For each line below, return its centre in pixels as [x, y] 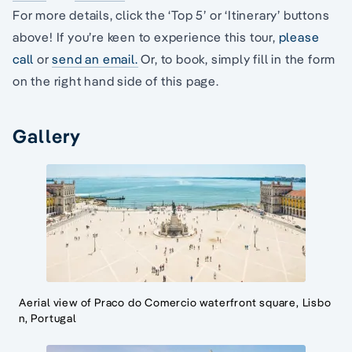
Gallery [47, 136]
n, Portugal [48, 319]
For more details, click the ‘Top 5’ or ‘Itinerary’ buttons [171, 15]
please [299, 37]
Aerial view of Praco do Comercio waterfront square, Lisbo [175, 303]
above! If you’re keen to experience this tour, [146, 37]
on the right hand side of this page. [116, 81]
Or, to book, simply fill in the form [237, 59]
